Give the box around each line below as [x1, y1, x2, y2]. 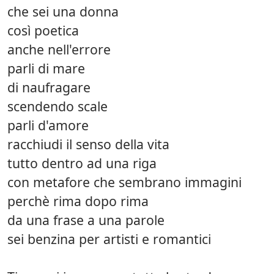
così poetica [7, 21, 79, 39]
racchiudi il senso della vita [7, 135, 169, 153]
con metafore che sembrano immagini [7, 172, 242, 191]
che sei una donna [7, 2, 119, 20]
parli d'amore [7, 116, 89, 134]
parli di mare [7, 59, 85, 77]
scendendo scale [7, 97, 108, 115]
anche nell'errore [7, 40, 111, 58]
